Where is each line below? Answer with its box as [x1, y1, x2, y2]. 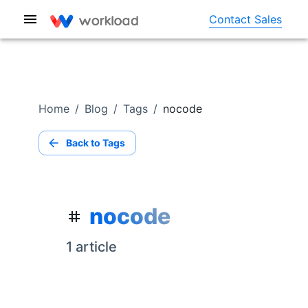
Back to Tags [66, 137, 125, 148]
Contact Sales [209, 12, 282, 26]
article [72, 239, 117, 255]
